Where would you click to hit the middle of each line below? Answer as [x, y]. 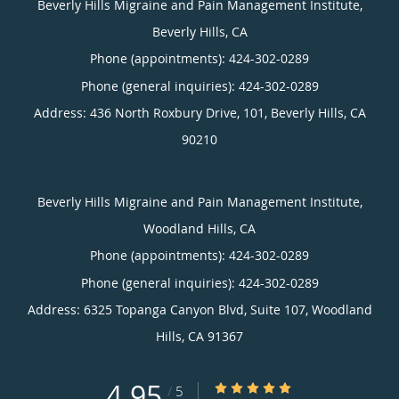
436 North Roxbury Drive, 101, [180, 112]
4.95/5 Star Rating [266, 387]
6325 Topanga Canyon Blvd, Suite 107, [197, 309]
